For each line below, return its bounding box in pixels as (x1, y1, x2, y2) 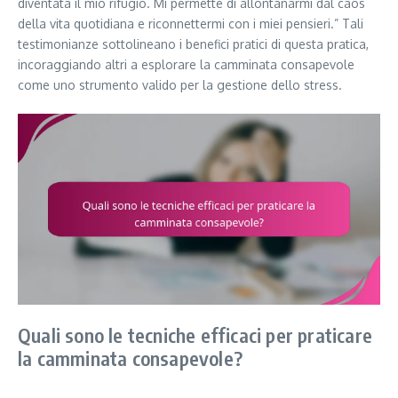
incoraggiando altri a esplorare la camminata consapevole (18, 57, 354, 73)
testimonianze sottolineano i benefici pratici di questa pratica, (18, 36, 369, 52)
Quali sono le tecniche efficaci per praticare (18, 322, 373, 347)
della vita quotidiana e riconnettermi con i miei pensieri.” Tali (18, 16, 363, 32)
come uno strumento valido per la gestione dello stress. (18, 77, 342, 93)
